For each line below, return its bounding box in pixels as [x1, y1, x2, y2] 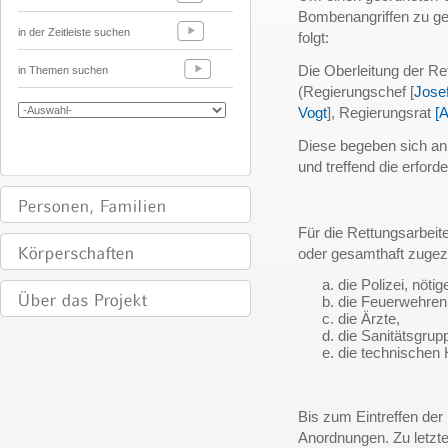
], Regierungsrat [327, 104, 435, 122]
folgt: [298, 29, 329, 47]
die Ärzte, [338, 310, 400, 328]
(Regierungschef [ [298, 83, 414, 101]
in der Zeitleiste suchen [18, 26, 133, 38]
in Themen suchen [18, 64, 111, 76]
